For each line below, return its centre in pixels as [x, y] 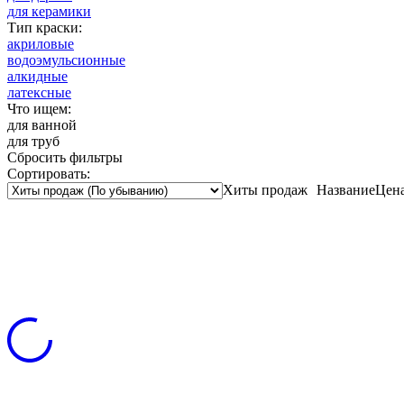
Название [346, 189]
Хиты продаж [265, 189]
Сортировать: [49, 173]
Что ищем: [39, 108]
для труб [33, 141]
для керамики [49, 11]
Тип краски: [45, 27]
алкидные [37, 76]
